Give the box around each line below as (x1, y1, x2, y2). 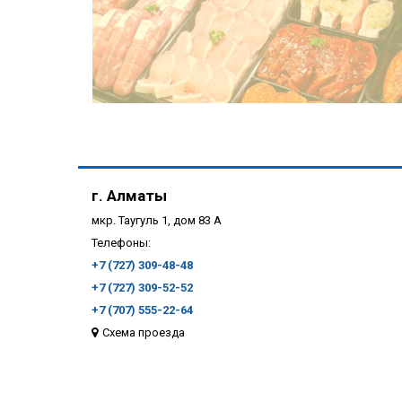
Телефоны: (92, 236, 151, 250)
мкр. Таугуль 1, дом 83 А (92, 214, 222, 228)
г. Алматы (92, 187, 167, 205)
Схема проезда (102, 326, 185, 340)
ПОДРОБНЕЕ (223, 301, 301, 317)
